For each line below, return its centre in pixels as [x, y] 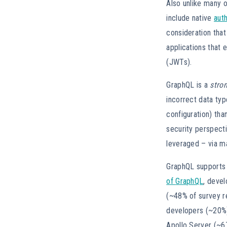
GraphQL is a [188, 85]
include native [190, 18]
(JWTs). [179, 62]
